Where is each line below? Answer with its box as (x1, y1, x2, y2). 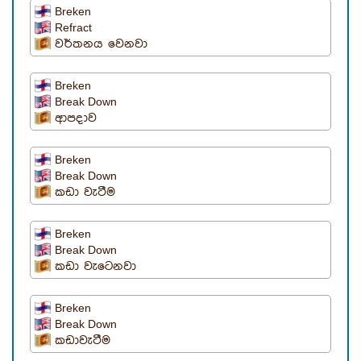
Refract (55, 21, 92, 35)
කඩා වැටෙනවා (55, 259, 136, 274)
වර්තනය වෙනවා (55, 37, 147, 52)
